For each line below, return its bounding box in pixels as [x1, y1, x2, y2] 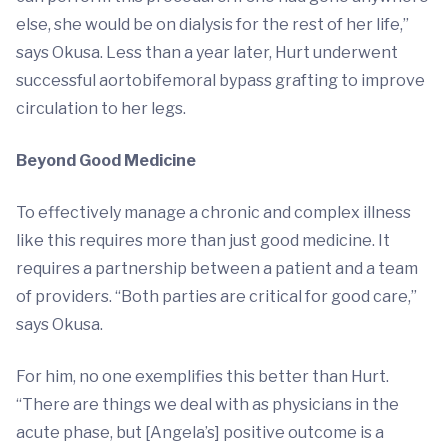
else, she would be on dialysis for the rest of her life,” [16, 15, 409, 34]
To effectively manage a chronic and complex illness [16, 203, 411, 222]
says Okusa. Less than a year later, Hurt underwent [16, 43, 398, 62]
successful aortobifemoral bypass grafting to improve [16, 71, 425, 90]
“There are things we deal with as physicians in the [16, 395, 399, 414]
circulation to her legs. [16, 99, 186, 118]
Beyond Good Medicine [16, 151, 196, 170]
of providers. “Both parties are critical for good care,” [16, 287, 417, 306]
